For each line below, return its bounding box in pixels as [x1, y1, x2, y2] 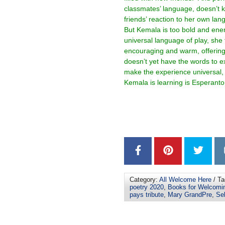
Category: [130, 176, 159, 183]
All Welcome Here [159, 176, 211, 183]
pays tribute [130, 191, 164, 198]
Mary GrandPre [168, 191, 212, 198]
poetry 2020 [130, 183, 164, 191]
